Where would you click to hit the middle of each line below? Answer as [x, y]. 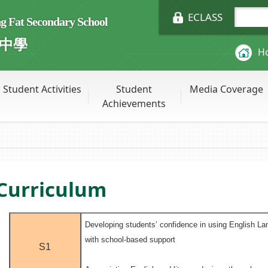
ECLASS [205, 17]
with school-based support [130, 240]
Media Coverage [227, 89]
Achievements [134, 103]
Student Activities [42, 89]
